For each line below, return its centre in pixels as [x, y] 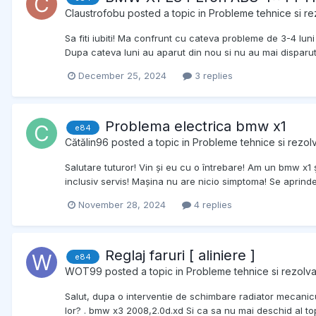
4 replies [212, 205]
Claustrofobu [95, 13]
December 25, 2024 [122, 75]
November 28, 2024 [122, 205]
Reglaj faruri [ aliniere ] [180, 256]
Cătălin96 [87, 142]
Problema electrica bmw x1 [196, 127]
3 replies [212, 75]
